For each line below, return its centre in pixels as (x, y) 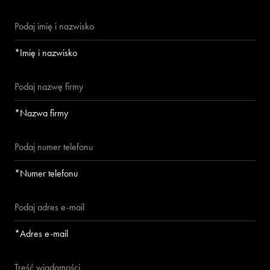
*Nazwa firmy (41, 113)
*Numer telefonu (46, 174)
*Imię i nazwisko (46, 53)
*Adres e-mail (41, 234)
